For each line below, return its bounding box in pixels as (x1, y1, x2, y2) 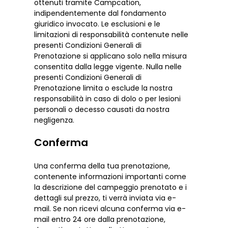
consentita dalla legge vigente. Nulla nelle (34, 61, 182, 72)
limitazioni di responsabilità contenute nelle (34, 29, 189, 40)
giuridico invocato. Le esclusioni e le (34, 18, 161, 29)
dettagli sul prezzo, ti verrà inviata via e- (34, 192, 177, 203)
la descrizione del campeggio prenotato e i (34, 182, 187, 192)
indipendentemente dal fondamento (34, 8, 167, 18)
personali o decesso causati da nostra (34, 104, 170, 115)
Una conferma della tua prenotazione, (34, 160, 170, 171)
